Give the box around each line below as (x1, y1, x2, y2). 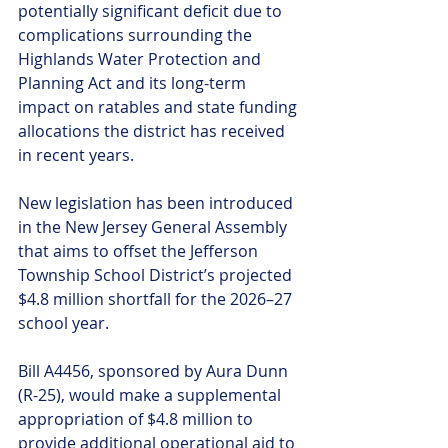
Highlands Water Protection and (18, 48, 265, 70)
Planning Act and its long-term (18, 72, 250, 94)
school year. (18, 312, 109, 334)
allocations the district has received (18, 120, 289, 142)
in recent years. (18, 144, 134, 166)
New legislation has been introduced (18, 192, 297, 214)
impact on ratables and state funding (18, 96, 301, 118)
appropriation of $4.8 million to (18, 408, 257, 430)
